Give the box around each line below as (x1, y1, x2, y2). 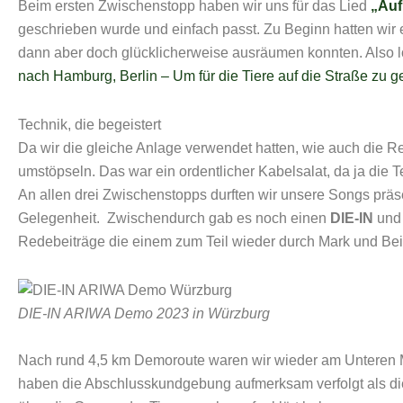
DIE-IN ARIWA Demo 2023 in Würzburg (18, 306, 270, 322)
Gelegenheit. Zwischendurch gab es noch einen (18, 210, 330, 227)
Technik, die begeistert (18, 117, 161, 133)
